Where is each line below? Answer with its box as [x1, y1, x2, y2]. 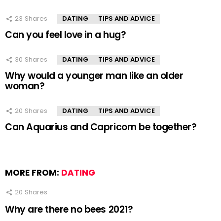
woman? [5, 79, 45, 93]
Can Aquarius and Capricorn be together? [5, 120, 197, 134]
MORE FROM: [5, 166, 61, 179]
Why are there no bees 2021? [5, 203, 133, 217]
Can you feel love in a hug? [5, 28, 126, 41]
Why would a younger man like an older [5, 69, 184, 82]
